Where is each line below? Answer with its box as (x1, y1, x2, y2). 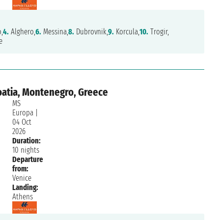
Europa (12, 108, 34, 118)
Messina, (41, 27, 68, 37)
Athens (12, 192, 33, 202)
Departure (12, 155, 44, 165)
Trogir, (148, 27, 169, 37)
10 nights (12, 145, 40, 155)
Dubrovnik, (74, 27, 108, 37)
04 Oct (12, 117, 32, 127)
